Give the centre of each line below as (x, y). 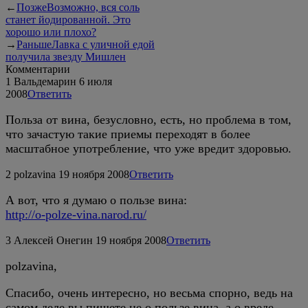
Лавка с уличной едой (103, 44)
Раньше (34, 44)
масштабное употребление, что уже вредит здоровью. (148, 148)
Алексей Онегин (53, 240)
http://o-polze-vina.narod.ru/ (76, 214)
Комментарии (38, 69)
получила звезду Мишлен (66, 56)
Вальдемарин (45, 81)
